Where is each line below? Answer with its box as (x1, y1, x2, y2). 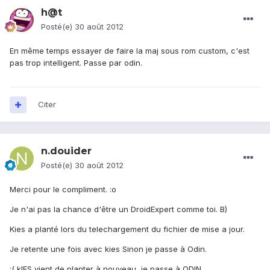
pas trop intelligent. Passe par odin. (10, 58, 142, 68)
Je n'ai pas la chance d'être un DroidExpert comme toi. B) (10, 204, 227, 215)
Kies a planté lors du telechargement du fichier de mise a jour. (10, 224, 245, 234)
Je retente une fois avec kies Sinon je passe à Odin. (10, 244, 207, 254)
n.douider (41, 145, 92, 157)
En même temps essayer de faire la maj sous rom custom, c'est (10, 46, 250, 56)
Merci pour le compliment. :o (10, 184, 116, 195)
